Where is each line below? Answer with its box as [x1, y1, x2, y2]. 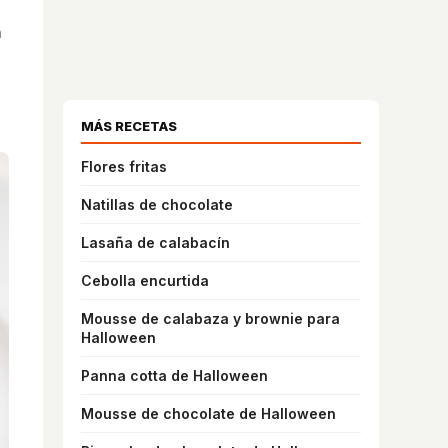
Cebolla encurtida [81, 272, 209, 289]
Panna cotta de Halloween [81, 367, 268, 384]
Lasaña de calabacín [81, 234, 230, 251]
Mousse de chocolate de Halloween [81, 405, 336, 422]
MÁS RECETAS [81, 118, 177, 134]
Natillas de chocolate [81, 196, 233, 213]
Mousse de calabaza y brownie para [81, 310, 340, 327]
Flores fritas [81, 158, 167, 175]
